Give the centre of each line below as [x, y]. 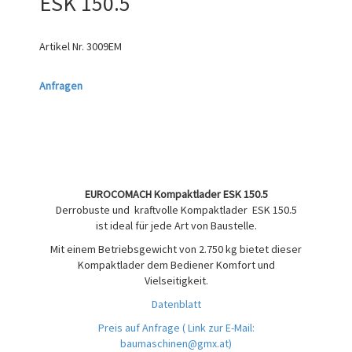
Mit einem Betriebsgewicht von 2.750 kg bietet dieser [176, 249]
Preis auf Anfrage [140, 327]
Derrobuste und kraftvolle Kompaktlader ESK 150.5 [176, 209]
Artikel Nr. [63, 47]
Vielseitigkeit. [176, 280]
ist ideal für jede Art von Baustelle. [176, 225]
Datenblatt [176, 304]
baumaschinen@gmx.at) [176, 343]
